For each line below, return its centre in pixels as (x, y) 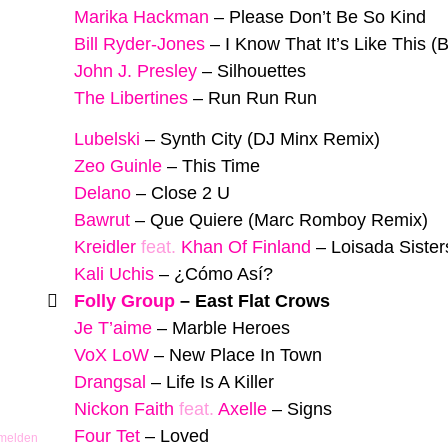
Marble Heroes (231, 327)
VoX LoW (111, 354)
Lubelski (107, 138)
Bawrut (102, 219)
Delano (102, 192)
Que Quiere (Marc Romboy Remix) (289, 219)
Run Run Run (262, 98)
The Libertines (131, 98)
